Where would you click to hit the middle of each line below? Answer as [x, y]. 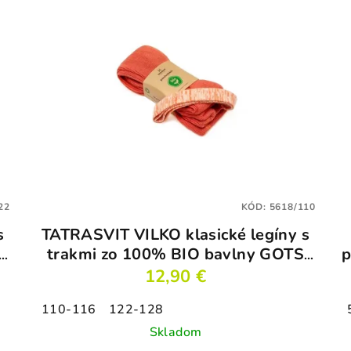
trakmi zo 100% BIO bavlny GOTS [175, 255]
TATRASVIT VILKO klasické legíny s [175, 235]
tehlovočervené [175, 274]
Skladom [175, 333]
